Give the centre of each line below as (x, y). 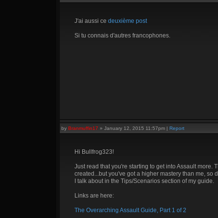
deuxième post (127, 21)
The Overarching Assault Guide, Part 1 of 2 (130, 210)
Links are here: (94, 196)
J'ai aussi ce (91, 21)
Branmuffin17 (83, 128)
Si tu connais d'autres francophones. (122, 36)
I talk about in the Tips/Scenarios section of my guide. (144, 181)
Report (177, 128)
